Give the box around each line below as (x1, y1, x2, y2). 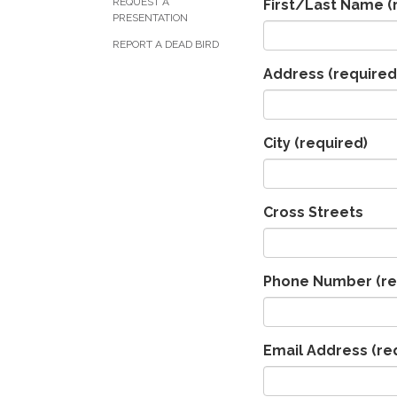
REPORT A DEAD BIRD (113, 38, 219, 51)
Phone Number (263, 272, 372, 290)
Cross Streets (263, 203, 363, 221)
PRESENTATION (113, 12, 188, 24)
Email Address (263, 341, 368, 359)
